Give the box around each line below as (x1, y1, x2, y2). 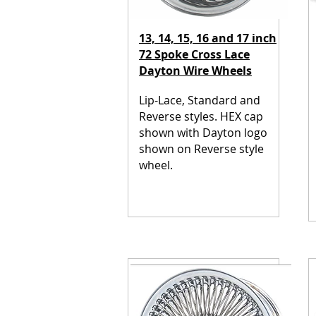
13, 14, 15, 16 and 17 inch (139, 30, 276, 46)
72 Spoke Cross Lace (139, 47, 250, 62)
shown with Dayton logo (139, 125, 267, 140)
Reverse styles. (139, 109, 220, 124)
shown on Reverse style (139, 141, 264, 157)
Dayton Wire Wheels (139, 63, 252, 78)
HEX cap (220, 109, 263, 124)
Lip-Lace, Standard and (139, 92, 260, 108)
